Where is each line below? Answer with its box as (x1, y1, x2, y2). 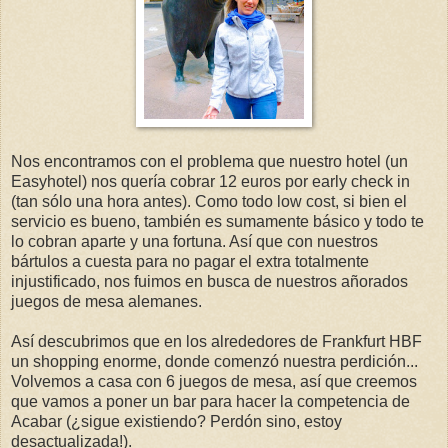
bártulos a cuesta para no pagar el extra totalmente (11, 252, 369, 270)
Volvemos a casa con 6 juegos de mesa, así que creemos (11, 372, 417, 390)
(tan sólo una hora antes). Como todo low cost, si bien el (11, 192, 407, 210)
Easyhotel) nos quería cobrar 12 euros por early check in (11, 172, 410, 190)
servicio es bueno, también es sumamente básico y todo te (11, 212, 424, 230)
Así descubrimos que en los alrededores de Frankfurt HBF (11, 332, 422, 350)
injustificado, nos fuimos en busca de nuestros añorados (11, 272, 408, 290)
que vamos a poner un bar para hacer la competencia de (11, 392, 410, 410)
